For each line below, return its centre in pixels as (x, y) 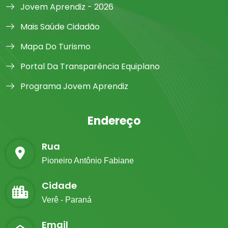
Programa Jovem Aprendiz (73, 86)
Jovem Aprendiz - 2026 (66, 7)
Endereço (114, 121)
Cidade (59, 186)
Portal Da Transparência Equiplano (89, 66)
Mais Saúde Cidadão (59, 27)
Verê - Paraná (67, 200)
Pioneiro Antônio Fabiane (88, 161)
